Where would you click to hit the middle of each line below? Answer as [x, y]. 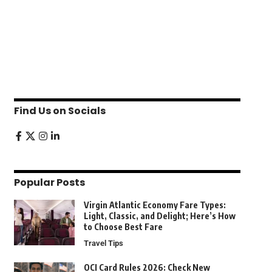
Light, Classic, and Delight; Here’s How [159, 216]
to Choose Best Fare [123, 227]
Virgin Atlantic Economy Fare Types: [155, 205]
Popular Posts [49, 183]
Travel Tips [103, 243]
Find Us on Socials [59, 111]
